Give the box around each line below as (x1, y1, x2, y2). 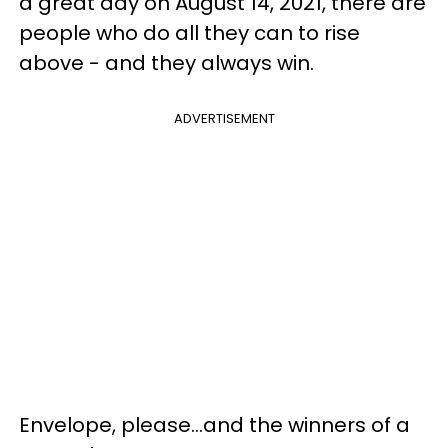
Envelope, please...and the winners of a (19, 411, 410, 439)
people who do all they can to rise (19, 19, 360, 47)
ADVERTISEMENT (173, 109, 275, 128)
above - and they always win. (19, 49, 314, 77)
